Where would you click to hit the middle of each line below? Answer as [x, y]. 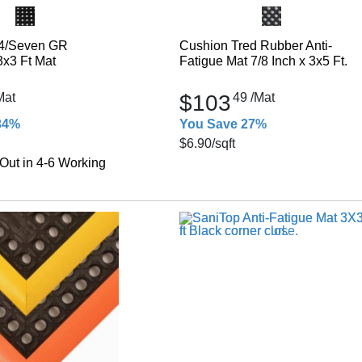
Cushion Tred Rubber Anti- [255, 46]
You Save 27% [223, 124]
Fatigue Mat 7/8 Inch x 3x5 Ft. [263, 61]
